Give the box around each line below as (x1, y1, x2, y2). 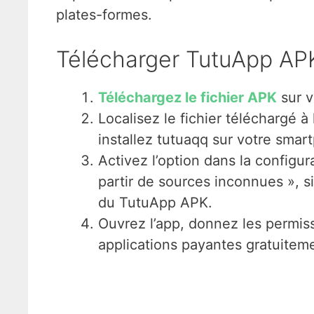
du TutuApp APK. (97, 194, 212, 211)
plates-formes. (55, 6, 152, 23)
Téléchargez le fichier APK (97, 89, 277, 106)
